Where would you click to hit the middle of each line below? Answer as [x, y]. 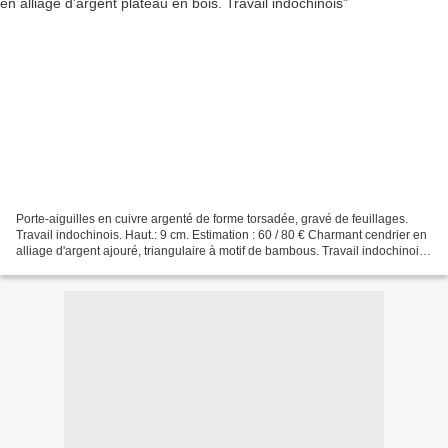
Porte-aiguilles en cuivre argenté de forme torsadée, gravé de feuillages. [212, 218]
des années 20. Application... [94, 266]
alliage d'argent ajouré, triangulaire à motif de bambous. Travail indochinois [220, 250]
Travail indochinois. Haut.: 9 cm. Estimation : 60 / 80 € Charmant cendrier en [221, 234]
